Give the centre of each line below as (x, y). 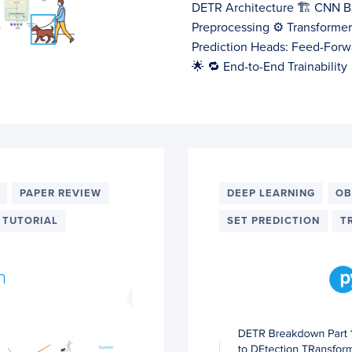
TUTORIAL (30, 221)
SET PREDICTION (273, 221)
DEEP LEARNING (271, 193)
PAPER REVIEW (60, 193)
